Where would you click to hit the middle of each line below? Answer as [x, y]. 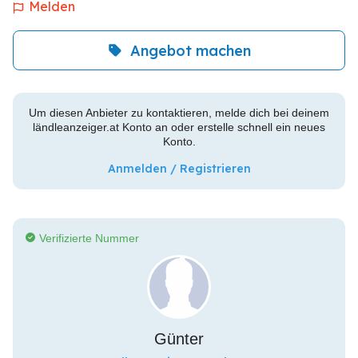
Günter [179, 339]
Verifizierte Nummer [89, 238]
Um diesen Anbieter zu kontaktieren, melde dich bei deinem [179, 113]
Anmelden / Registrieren [179, 169]
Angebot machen [190, 50]
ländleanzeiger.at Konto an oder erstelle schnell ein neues [179, 127]
